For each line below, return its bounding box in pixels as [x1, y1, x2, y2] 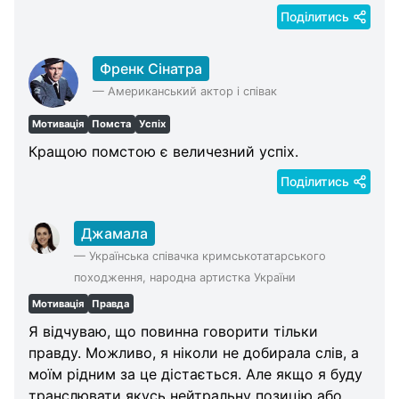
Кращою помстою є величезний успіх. [28, 142, 298, 161]
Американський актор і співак [108, 84, 277, 98]
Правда [92, 297, 130, 310]
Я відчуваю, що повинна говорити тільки [28, 322, 318, 340]
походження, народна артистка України [73, 271, 296, 285]
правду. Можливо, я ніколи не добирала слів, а [28, 343, 359, 362]
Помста [92, 118, 132, 131]
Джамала [80, 224, 148, 243]
